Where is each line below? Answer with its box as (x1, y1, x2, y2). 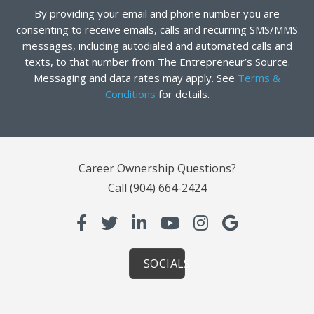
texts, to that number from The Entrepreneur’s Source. (24, 55, 290, 69)
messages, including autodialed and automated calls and (22, 39, 292, 53)
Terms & (238, 71, 280, 86)
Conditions (104, 87, 156, 102)
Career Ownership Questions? (78, 161, 236, 177)
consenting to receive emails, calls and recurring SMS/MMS (16, 22, 298, 37)
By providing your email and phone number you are (34, 6, 280, 21)
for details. (155, 87, 210, 102)
